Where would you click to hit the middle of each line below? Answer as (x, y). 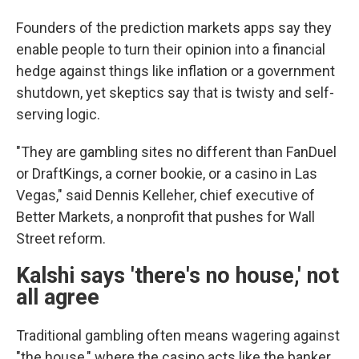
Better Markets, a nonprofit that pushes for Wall (165, 217)
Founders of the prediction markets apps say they (174, 28)
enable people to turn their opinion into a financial (171, 49)
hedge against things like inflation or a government (175, 71)
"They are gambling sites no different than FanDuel (176, 152)
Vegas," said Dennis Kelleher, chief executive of (165, 195)
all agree (58, 297)
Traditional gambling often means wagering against (178, 335)
